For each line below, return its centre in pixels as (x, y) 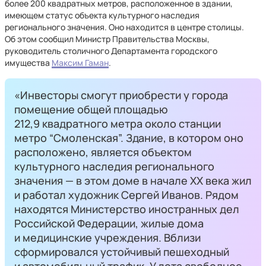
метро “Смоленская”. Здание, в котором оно (129, 138)
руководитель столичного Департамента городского (111, 51)
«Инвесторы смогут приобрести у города (121, 95)
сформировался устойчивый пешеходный (122, 252)
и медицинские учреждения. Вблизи (107, 237)
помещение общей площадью (91, 109)
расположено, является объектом (103, 152)
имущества (28, 63)
